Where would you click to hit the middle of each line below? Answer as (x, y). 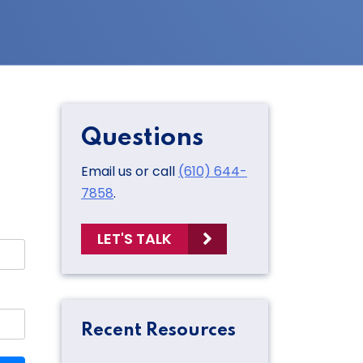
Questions (142, 138)
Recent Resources (158, 330)
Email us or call (130, 171)
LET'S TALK (135, 239)
